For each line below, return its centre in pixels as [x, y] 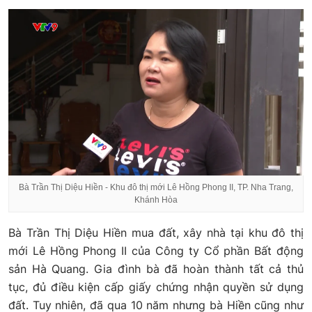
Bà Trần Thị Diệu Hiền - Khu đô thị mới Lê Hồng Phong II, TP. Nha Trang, [156, 187]
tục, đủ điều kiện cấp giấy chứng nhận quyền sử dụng [156, 287]
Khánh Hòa [156, 200]
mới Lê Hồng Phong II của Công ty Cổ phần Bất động [156, 250]
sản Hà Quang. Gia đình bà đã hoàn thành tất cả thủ [156, 268]
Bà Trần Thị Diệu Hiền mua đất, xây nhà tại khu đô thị [156, 232]
